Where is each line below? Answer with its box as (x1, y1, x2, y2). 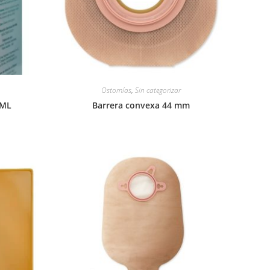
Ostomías (101, 84, 131, 95)
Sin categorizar (134, 84, 181, 95)
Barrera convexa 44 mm (92, 99, 190, 111)
